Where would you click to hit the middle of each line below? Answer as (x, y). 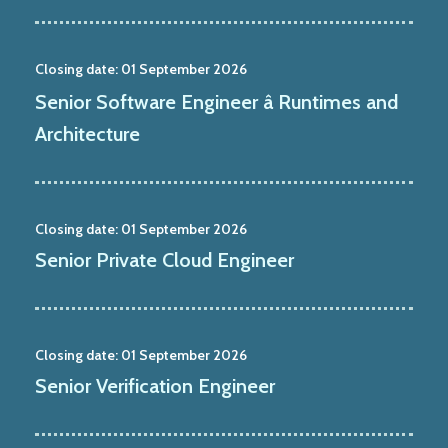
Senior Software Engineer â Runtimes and (216, 101)
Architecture (87, 133)
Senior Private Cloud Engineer (164, 259)
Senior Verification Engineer (155, 385)
